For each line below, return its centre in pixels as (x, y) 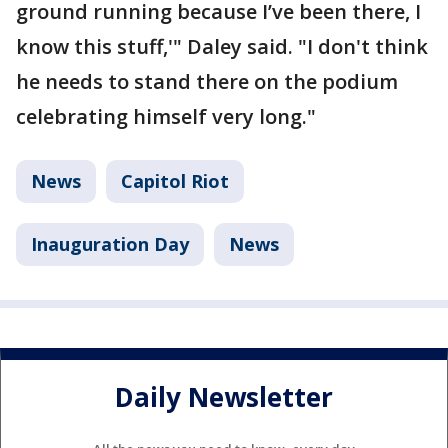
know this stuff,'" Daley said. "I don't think (222, 46)
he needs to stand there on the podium (207, 81)
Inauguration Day (110, 244)
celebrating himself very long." (166, 116)
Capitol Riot (175, 181)
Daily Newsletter (224, 397)
